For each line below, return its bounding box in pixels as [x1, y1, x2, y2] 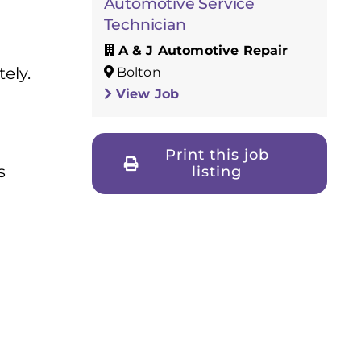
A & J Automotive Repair [118, 42, 288, 58]
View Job [111, 85, 180, 102]
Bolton [113, 64, 161, 80]
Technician [103, 15, 186, 34]
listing [192, 162, 243, 180]
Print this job [164, 145, 269, 164]
